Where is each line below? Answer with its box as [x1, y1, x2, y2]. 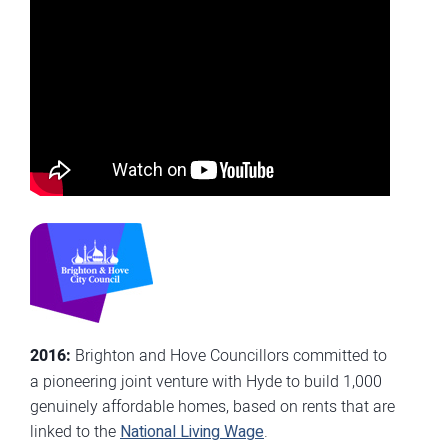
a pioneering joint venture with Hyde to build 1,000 [30, 370, 382, 392]
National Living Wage [120, 420, 264, 444]
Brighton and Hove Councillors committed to [71, 344, 387, 366]
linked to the [30, 420, 120, 442]
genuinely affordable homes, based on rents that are [30, 395, 395, 417]
